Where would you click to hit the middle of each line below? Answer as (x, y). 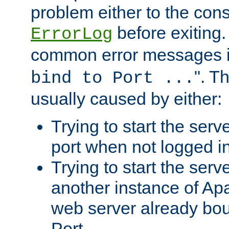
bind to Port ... (112, 78)
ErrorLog (72, 35)
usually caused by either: (126, 99)
